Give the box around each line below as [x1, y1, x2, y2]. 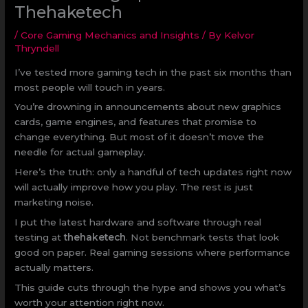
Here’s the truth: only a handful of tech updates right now [14, 166, 292, 178]
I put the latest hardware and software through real [14, 217, 262, 228]
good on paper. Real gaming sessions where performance [14, 247, 291, 258]
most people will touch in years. [14, 81, 166, 93]
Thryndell [14, 42, 60, 54]
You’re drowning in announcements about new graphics [14, 101, 282, 113]
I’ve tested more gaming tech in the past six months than [14, 66, 292, 78]
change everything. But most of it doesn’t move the [14, 131, 265, 143]
